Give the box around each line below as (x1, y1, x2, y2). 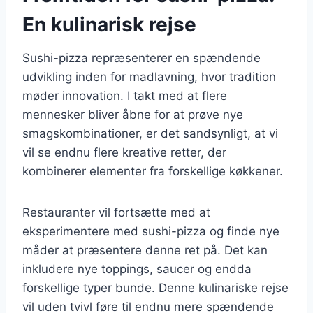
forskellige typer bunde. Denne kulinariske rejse (22, 280, 289, 295)
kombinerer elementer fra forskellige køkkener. (22, 163, 283, 178)
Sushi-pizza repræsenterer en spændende (22, 50, 261, 65)
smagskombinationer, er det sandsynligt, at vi (22, 126, 278, 140)
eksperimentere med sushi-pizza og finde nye (22, 224, 279, 238)
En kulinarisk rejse (22, 12, 196, 36)
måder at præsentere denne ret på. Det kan (22, 242, 268, 257)
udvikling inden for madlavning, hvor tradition (22, 69, 276, 84)
